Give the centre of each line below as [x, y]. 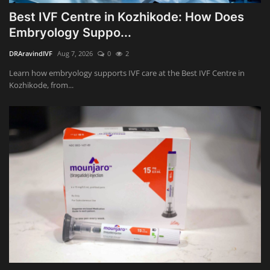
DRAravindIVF [31, 54]
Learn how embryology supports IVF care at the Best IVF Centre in [127, 73]
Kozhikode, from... [41, 85]
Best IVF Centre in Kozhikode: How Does [127, 17]
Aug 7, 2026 [75, 54]
